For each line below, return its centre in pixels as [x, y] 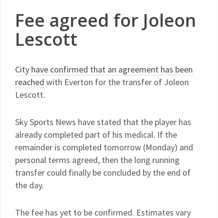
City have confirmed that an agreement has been [104, 69]
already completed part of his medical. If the [96, 135]
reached [30, 82]
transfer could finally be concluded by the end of [103, 173]
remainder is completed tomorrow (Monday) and [104, 147]
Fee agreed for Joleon [106, 20]
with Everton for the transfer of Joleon [117, 82]
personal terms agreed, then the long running [97, 160]
